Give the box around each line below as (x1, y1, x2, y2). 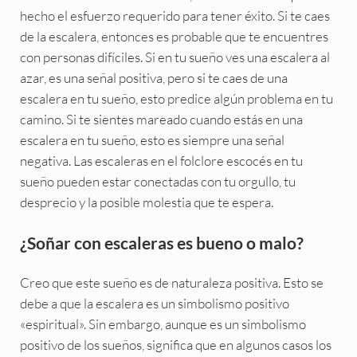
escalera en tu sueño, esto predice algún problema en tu (19, 89, 333, 107)
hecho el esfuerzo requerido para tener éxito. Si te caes (19, 6, 330, 24)
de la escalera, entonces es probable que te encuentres (19, 27, 328, 45)
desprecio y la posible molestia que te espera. (19, 193, 273, 210)
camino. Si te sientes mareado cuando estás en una (19, 110, 303, 127)
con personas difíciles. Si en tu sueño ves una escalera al (19, 48, 330, 65)
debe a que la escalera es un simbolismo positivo (19, 294, 289, 312)
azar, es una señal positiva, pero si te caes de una (19, 69, 288, 86)
